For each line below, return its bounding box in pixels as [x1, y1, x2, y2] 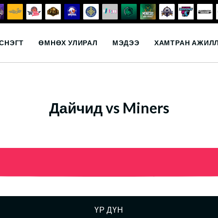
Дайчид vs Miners [49, 99, 169, 116]
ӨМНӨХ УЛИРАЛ [38, 38, 98, 47]
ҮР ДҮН [94, 205, 124, 214]
